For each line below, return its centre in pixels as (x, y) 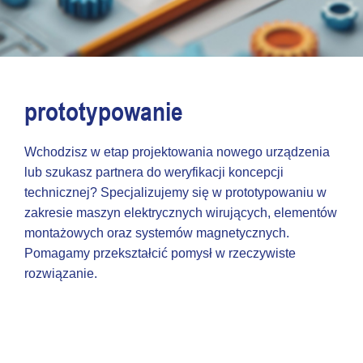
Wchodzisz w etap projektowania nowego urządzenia (177, 152)
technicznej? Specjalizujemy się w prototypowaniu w (175, 192)
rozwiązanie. (61, 273)
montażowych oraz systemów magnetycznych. (157, 233)
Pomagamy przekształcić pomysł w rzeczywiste (160, 253)
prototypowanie (104, 111)
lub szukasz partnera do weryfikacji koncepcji (154, 172)
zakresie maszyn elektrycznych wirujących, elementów (181, 213)
